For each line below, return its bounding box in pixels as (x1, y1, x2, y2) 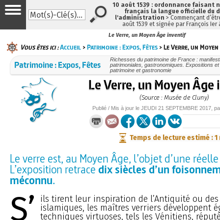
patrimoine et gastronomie (110, 67, 171, 73)
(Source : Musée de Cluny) (139, 93, 209, 101)
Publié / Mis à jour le (92, 105, 141, 111)
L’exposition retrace (10, 161, 98, 177)
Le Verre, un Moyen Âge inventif (109, 32, 186, 39)
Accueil (60, 42, 81, 52)
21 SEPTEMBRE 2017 (158, 105, 212, 111)
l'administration (115, 14, 165, 21)
